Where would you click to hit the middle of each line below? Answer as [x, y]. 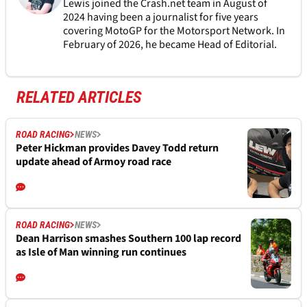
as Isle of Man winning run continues [101, 252]
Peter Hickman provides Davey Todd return [117, 148]
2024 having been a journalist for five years [160, 17]
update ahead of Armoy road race [94, 161]
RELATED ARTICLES [79, 97]
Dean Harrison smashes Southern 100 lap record [128, 238]
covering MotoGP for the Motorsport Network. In [174, 30]
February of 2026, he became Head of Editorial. [171, 44]
